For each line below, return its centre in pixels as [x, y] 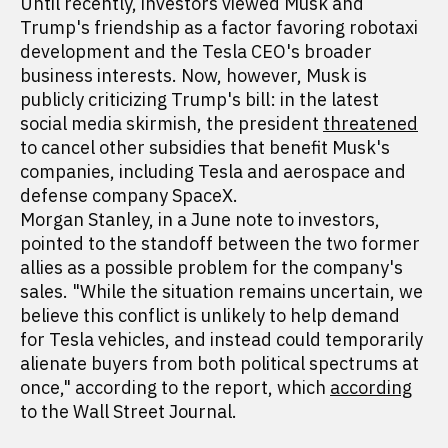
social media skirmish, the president [171, 123]
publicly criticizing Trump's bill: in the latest [199, 99]
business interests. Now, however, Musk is [193, 75]
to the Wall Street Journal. [128, 411]
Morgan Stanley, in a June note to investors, [200, 219]
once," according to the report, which [175, 387]
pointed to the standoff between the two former [220, 243]
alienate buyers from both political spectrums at [219, 363]
